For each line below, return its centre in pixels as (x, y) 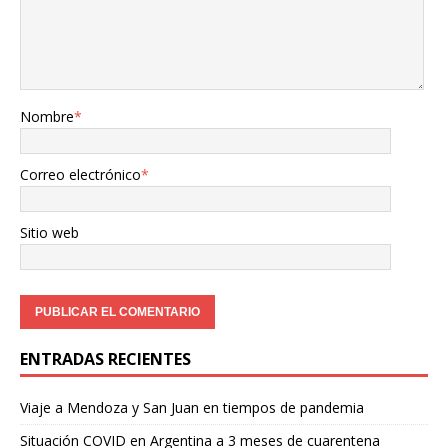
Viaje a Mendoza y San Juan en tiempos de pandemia (192, 407)
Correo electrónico (80, 174)
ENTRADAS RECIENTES (105, 359)
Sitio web (49, 232)
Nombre (47, 116)
